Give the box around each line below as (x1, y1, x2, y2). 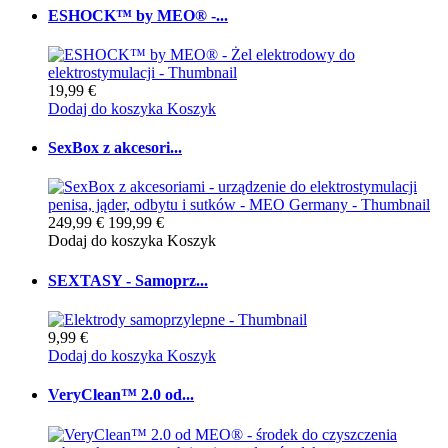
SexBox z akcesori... (48, 139, 182, 157)
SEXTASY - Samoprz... (48, 271, 208, 289)
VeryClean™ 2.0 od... (48, 386, 194, 404)
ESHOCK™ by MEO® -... (48, 6, 228, 24)
